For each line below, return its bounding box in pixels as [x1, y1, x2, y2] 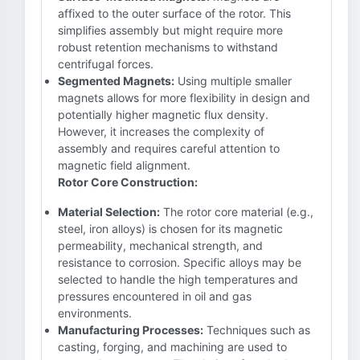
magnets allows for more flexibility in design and [58, 91, 310, 104]
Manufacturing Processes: [58, 323, 203, 337]
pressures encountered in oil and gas [58, 289, 252, 303]
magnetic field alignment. [58, 158, 190, 172]
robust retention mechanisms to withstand [58, 40, 278, 54]
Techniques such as [203, 323, 310, 337]
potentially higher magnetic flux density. [58, 108, 268, 121]
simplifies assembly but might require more [58, 23, 283, 37]
